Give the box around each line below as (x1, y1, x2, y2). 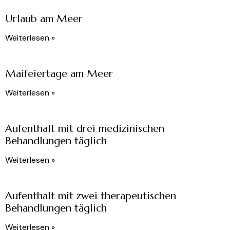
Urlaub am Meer (5, 12, 83, 26)
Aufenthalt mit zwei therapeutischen (5, 189, 176, 203)
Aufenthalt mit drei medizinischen (5, 122, 164, 136)
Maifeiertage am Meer (5, 67, 113, 81)
